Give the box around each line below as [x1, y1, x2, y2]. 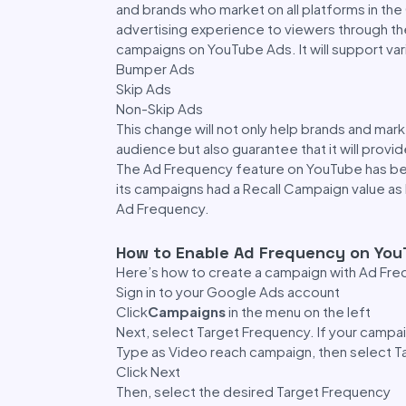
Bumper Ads [116, 60, 195, 77]
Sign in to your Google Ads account [116, 283, 340, 300]
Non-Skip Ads [116, 100, 203, 117]
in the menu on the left [226, 303, 371, 320]
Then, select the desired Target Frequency [116, 382, 391, 400]
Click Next [116, 362, 180, 380]
